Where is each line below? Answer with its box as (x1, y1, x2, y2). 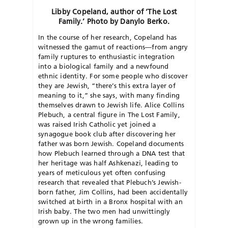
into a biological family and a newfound (38, 62, 169, 70)
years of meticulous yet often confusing (38, 168, 166, 177)
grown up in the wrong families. (38, 216, 144, 225)
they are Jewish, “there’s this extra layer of (38, 81, 176, 90)
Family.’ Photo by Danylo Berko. (58, 16, 170, 26)
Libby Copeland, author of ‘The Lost (51, 7, 177, 16)
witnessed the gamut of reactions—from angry (38, 42, 188, 51)
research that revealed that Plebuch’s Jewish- (38, 178, 181, 186)
